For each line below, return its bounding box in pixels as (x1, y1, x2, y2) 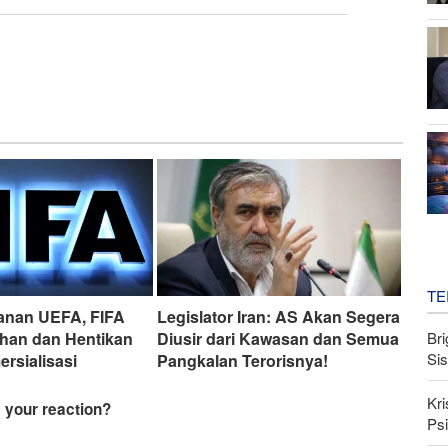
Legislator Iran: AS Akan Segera (156, 305, 400, 329)
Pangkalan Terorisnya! (156, 349, 328, 373)
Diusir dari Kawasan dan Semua (156, 327, 399, 351)
